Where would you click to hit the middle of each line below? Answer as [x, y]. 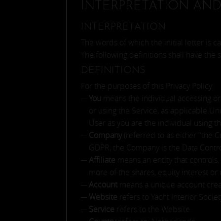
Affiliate [102, 160]
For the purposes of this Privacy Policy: [148, 86]
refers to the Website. [153, 209]
